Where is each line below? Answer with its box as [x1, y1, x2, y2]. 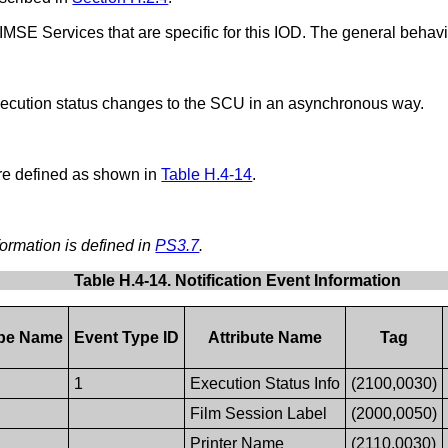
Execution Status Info [189, 374, 340, 392]
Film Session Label [189, 404, 327, 422]
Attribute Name [207, 328, 322, 346]
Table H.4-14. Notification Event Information [73, 271, 401, 289]
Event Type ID [73, 328, 179, 346]
